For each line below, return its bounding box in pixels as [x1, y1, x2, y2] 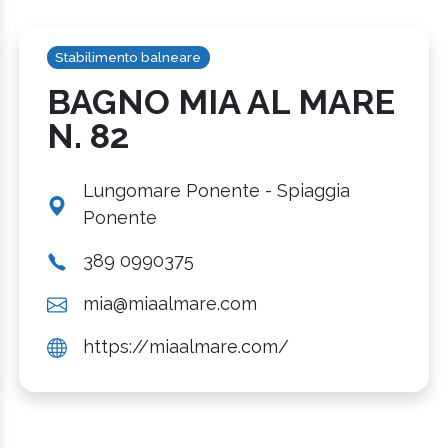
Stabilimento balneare [55, 48, 202, 65]
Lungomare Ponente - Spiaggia [82, 179, 350, 201]
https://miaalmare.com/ [82, 335, 289, 357]
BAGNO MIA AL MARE [46, 81, 395, 122]
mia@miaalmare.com [82, 292, 257, 314]
